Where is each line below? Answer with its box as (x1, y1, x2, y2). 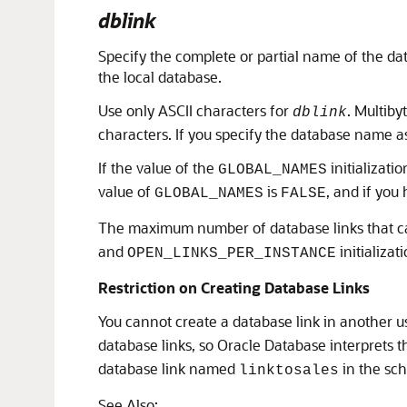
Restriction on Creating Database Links (98, 278, 370, 298)
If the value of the (98, 158, 218, 178)
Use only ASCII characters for (98, 101, 293, 121)
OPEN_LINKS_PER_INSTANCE (127, 245, 336, 263)
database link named (98, 359, 239, 379)
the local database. (98, 67, 222, 87)
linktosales (239, 362, 339, 380)
